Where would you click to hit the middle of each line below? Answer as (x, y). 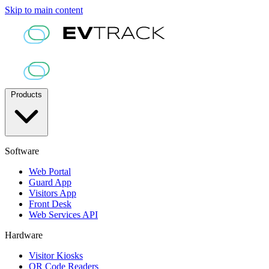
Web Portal (50, 172)
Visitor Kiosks (56, 256)
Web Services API (63, 215)
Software (22, 151)
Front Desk (50, 204)
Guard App (50, 183)
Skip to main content (44, 10)
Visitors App (53, 193)
